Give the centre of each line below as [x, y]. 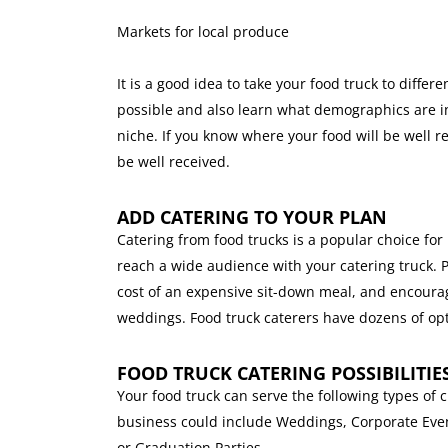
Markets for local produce [203, 32]
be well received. [173, 162]
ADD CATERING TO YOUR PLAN [252, 217]
